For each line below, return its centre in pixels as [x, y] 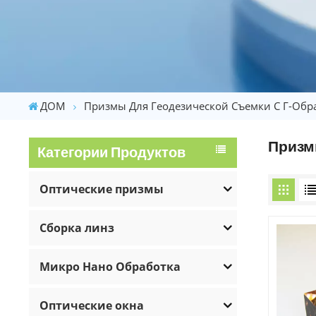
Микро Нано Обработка [110, 266]
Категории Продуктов [112, 152]
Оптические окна [92, 305]
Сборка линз [77, 227]
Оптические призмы [102, 189]
